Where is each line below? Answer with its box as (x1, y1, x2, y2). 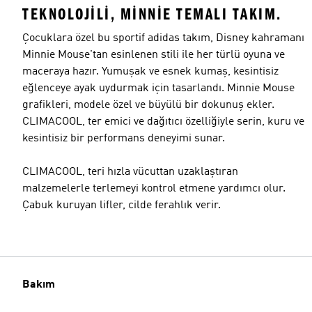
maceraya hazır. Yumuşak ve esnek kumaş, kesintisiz (22, 65, 279, 77)
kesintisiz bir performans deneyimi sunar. (22, 132, 225, 144)
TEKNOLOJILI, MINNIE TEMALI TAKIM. (22, 4, 282, 24)
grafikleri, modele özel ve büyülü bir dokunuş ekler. (22, 99, 274, 111)
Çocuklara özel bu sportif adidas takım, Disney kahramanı (22, 32, 304, 44)
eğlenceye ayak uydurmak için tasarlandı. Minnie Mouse (22, 82, 295, 94)
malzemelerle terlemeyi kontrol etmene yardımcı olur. (22, 182, 286, 194)
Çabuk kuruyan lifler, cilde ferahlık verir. (22, 199, 221, 211)
